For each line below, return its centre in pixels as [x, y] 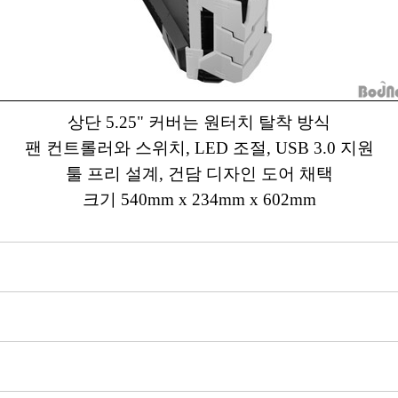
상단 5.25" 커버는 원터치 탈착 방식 [199, 122]
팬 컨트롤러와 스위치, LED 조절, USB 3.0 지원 [199, 148]
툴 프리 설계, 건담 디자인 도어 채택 [199, 174]
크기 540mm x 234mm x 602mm [199, 199]
